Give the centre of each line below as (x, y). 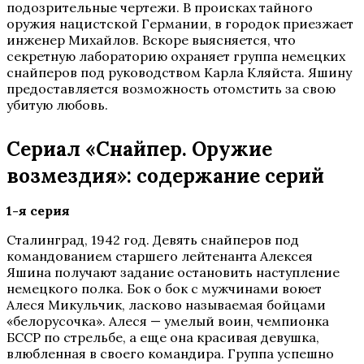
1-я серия (38, 210)
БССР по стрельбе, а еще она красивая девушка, (163, 337)
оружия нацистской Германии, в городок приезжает (180, 24)
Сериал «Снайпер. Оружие (139, 149)
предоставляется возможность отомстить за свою (171, 89)
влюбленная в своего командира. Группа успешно (170, 353)
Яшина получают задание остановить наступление (173, 272)
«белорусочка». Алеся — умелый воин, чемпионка (168, 321)
